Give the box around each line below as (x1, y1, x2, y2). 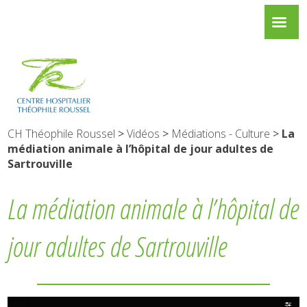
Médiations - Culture (171, 126, 271, 142)
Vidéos (127, 126, 160, 142)
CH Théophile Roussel (8, 126, 116, 142)
